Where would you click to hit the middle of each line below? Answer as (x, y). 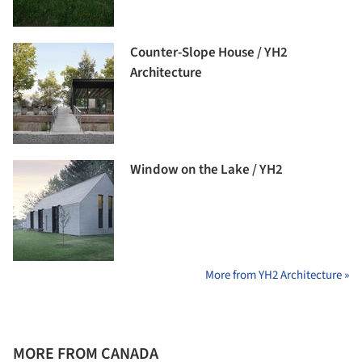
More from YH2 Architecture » (277, 276)
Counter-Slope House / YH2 (209, 53)
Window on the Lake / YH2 (206, 170)
